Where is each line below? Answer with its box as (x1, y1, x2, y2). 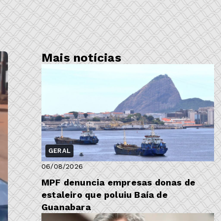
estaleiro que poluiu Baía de (41, 189, 168, 200)
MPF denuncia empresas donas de (41, 177, 196, 188)
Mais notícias (41, 51, 121, 65)
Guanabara (41, 202, 91, 213)
